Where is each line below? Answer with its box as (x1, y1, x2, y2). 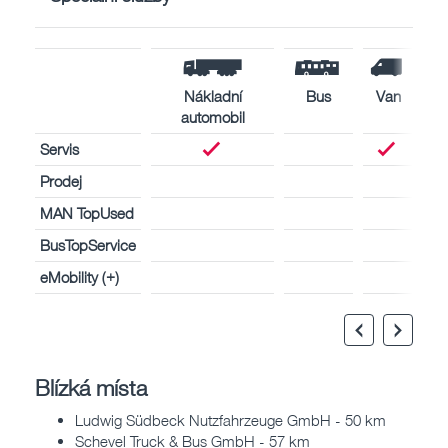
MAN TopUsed (40, 203, 134, 222)
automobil (180, 107, 245, 126)
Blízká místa (35, 373, 147, 401)
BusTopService (40, 235, 136, 254)
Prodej (40, 171, 82, 190)
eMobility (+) (40, 267, 119, 286)
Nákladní (183, 86, 242, 105)
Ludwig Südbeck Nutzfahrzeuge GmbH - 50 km (75, 411, 386, 430)
